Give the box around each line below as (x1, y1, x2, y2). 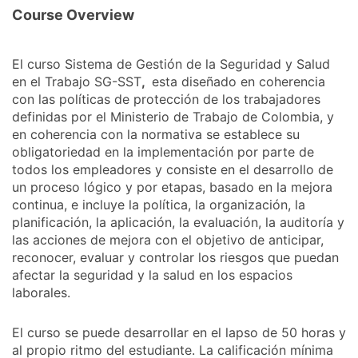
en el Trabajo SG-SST (12, 74, 141, 90)
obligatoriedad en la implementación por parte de (12, 144, 314, 161)
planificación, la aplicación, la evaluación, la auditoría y (12, 214, 344, 231)
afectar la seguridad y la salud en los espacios (12, 267, 292, 284)
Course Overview (12, 6, 134, 24)
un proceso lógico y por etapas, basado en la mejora (12, 179, 332, 196)
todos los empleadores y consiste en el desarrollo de (12, 161, 333, 178)
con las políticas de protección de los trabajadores (12, 91, 320, 108)
